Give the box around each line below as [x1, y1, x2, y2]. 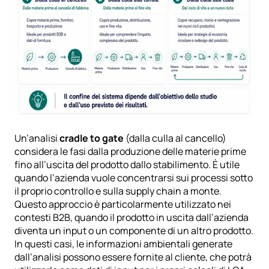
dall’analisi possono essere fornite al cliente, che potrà [14, 250, 252, 264]
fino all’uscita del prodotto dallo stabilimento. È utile [14, 157, 240, 171]
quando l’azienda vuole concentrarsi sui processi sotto [14, 171, 253, 184]
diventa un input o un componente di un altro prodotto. [14, 223, 253, 237]
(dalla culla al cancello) [124, 131, 226, 145]
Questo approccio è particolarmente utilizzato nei [14, 197, 231, 211]
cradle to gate [59, 131, 124, 145]
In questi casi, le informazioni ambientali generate [14, 237, 232, 250]
